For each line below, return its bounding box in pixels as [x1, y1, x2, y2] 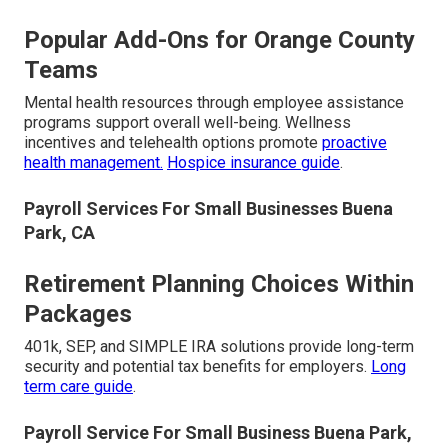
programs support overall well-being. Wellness [24, 113, 351, 133]
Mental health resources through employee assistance [24, 93, 404, 113]
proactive [322, 133, 387, 153]
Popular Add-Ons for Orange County [24, 26, 415, 55]
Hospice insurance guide [167, 153, 340, 173]
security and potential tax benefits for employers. [24, 357, 371, 377]
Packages [24, 300, 132, 329]
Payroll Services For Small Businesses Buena [24, 198, 393, 220]
